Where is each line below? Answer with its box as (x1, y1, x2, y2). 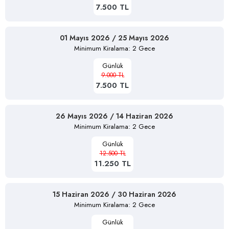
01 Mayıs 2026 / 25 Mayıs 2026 (60, 32, 169, 43)
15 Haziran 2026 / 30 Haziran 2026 (53, 189, 176, 199)
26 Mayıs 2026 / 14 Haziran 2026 (56, 110, 173, 121)
